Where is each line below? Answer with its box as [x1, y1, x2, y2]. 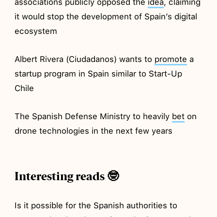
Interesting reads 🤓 [15, 169, 119, 184]
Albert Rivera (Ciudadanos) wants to [15, 54, 155, 64]
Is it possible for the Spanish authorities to [15, 200, 178, 210]
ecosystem [15, 26, 58, 36]
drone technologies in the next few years [15, 125, 173, 136]
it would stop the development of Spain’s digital [15, 11, 198, 21]
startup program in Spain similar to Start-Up [15, 68, 183, 78]
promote [155, 54, 187, 64]
